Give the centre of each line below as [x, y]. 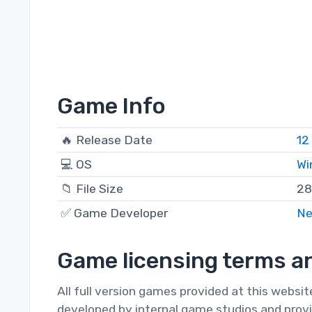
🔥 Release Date [106, 140]
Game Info [111, 106]
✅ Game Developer [114, 213]
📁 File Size [92, 189]
